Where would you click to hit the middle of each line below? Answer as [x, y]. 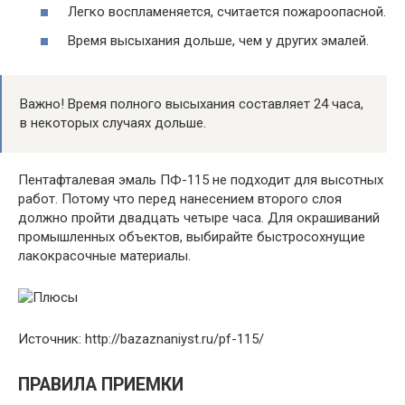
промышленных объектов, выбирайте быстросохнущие [192, 236]
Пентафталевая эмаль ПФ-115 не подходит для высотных [201, 179]
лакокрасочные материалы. [104, 255]
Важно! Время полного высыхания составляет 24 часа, [192, 104]
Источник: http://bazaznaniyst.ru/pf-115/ [141, 339]
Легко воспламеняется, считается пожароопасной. [227, 12]
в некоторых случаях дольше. [113, 122]
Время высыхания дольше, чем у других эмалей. [218, 40]
